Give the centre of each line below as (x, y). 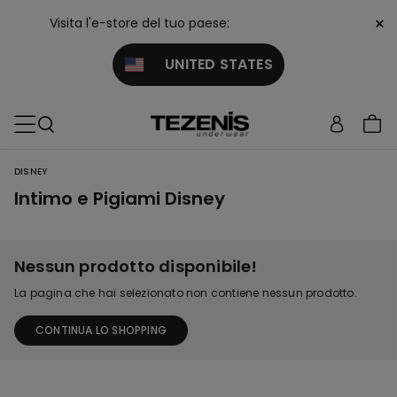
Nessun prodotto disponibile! (136, 266)
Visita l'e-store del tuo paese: (140, 23)
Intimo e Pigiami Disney (120, 198)
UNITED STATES (208, 64)
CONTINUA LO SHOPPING (101, 330)
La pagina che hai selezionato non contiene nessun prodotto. (186, 293)
